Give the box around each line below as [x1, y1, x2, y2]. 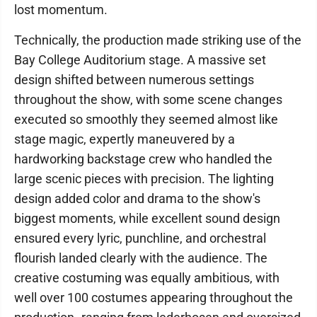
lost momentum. [14, 2, 108, 17]
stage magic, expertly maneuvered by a [14, 132, 235, 146]
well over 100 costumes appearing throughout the [14, 290, 293, 305]
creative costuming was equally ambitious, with [14, 270, 279, 285]
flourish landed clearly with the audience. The [14, 250, 267, 265]
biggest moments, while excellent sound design [14, 211, 280, 226]
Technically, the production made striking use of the [14, 33, 301, 47]
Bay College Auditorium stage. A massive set [14, 52, 266, 67]
